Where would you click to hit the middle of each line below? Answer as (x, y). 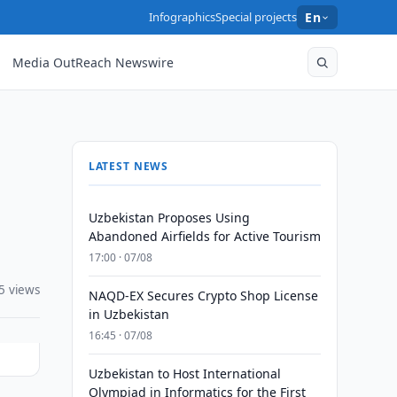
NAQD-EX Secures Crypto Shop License (203, 296)
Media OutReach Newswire (93, 62)
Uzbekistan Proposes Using (169, 218)
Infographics (183, 17)
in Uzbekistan (128, 314)
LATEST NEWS (128, 166)
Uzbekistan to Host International (184, 374)
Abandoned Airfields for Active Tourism (204, 236)
